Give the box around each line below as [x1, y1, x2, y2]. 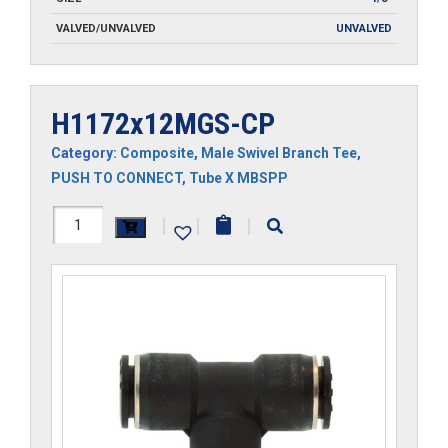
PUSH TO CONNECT [51, 169, 182, 186]
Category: [51, 144, 120, 161]
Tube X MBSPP [189, 169, 288, 186]
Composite [120, 144, 194, 161]
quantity [50, 280, 120, 305]
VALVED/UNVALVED [56, 21, 156, 35]
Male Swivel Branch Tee [201, 144, 357, 161]
